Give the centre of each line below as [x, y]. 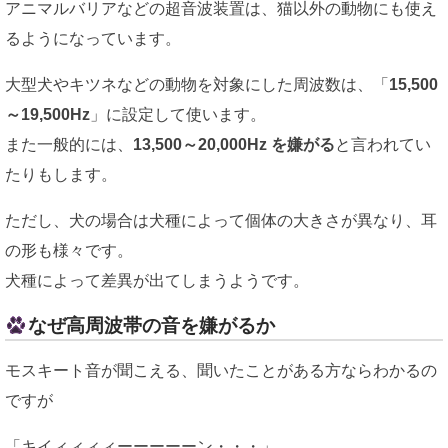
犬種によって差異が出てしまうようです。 [157, 280]
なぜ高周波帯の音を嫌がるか [151, 325]
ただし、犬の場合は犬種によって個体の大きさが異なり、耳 [221, 220]
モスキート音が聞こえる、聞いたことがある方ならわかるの [221, 371]
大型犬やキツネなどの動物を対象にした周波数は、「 [197, 84]
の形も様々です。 [69, 250]
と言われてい [383, 144]
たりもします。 [61, 174]
